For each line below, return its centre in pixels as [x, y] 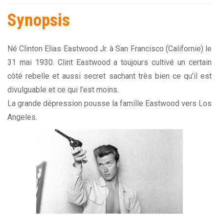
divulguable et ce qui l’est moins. [63, 90]
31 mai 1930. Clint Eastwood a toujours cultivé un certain [109, 63]
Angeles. [22, 117]
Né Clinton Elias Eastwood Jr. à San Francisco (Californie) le [109, 49]
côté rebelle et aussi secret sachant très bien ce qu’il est [109, 76]
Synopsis [39, 21]
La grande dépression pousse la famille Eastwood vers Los [109, 104]
